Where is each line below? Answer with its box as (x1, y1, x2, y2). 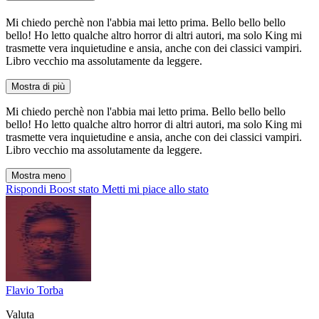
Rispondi (6, 182, 46, 195)
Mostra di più (11, 80, 65, 92)
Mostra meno (11, 169, 66, 181)
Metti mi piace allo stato (102, 182, 209, 195)
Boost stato (49, 182, 99, 195)
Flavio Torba (6, 283, 63, 296)
